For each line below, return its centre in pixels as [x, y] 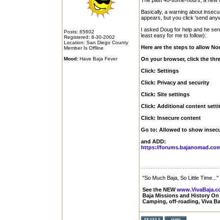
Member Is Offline [84, 48]
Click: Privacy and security [175, 82]
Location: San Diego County [96, 42]
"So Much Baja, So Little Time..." [180, 178]
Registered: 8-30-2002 [89, 37]
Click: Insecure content [171, 118]
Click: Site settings [165, 94]
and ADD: [153, 141]
